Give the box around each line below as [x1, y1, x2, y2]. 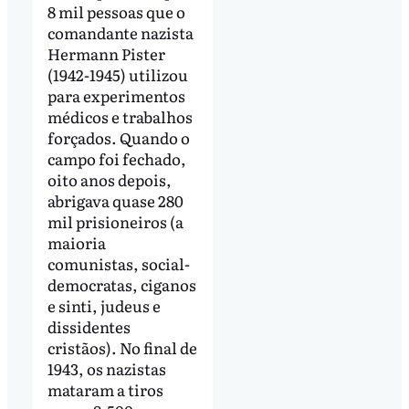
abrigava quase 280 [47, 188, 184, 212]
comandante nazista [47, 20, 194, 44]
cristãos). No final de [47, 335, 197, 359]
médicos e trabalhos [47, 104, 193, 128]
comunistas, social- [47, 251, 190, 275]
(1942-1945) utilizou [47, 62, 188, 86]
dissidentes [47, 314, 131, 338]
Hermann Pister [47, 41, 165, 65]
